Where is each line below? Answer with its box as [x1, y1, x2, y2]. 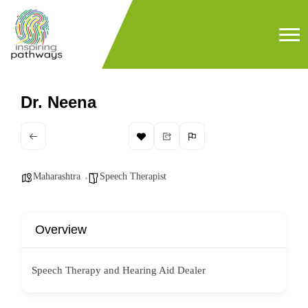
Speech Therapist [100, 171, 166, 181]
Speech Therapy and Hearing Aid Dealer [32, 265, 206, 276]
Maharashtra [33, 171, 80, 181]
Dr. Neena [21, 93, 96, 111]
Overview [35, 223, 87, 236]
